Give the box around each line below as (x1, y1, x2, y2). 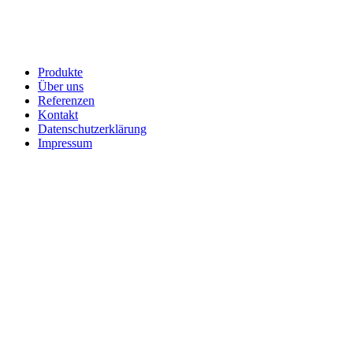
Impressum (38, 136, 92, 150)
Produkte (38, 65, 83, 80)
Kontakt (38, 108, 78, 122)
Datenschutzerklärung (38, 122, 147, 136)
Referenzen (38, 94, 95, 108)
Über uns (38, 80, 84, 94)
